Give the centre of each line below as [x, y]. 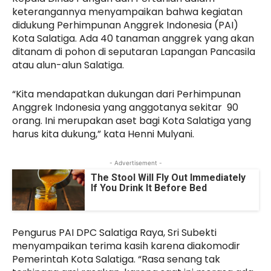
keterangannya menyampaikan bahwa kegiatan [127, 12]
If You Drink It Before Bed [149, 188]
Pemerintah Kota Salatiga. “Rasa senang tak [116, 259]
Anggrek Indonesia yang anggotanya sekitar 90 [125, 108]
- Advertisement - [135, 163]
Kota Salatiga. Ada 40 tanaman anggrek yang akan [133, 39]
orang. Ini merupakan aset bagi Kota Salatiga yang [132, 121]
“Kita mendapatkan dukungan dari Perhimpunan [126, 94]
